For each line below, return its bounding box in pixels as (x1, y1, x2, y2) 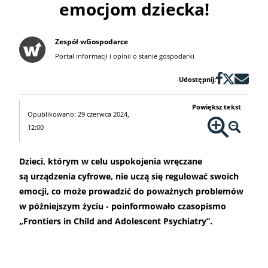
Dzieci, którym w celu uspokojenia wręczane (19, 156, 202, 167)
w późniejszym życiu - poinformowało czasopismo (19, 200, 226, 212)
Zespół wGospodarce (55, 36, 128, 47)
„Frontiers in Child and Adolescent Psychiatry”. (19, 215, 212, 227)
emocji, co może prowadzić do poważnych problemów (19, 185, 243, 197)
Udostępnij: (179, 75, 216, 84)
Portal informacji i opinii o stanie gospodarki (55, 51, 194, 61)
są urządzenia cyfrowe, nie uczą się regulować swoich (19, 170, 239, 182)
